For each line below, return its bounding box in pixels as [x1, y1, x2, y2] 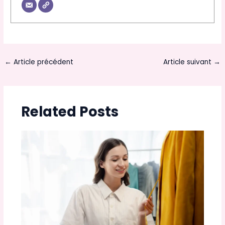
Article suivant [163, 57, 213, 67]
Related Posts [21, 102, 119, 122]
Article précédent [12, 57, 74, 67]
